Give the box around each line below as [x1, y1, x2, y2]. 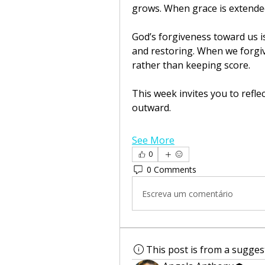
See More [132, 134, 174, 147]
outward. [132, 101, 171, 114]
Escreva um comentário [142, 188, 233, 199]
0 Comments [147, 163, 196, 175]
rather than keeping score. [132, 59, 250, 72]
